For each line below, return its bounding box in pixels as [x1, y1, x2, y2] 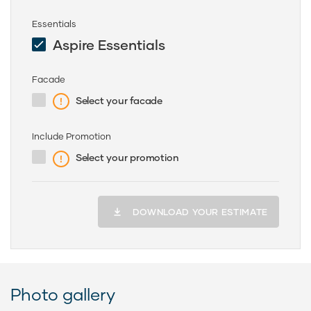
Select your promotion [75, 151, 179, 164]
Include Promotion [32, 131, 111, 142]
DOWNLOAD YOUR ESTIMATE [132, 205, 268, 217]
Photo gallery [10, 283, 115, 304]
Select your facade [75, 94, 163, 106]
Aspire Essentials [53, 35, 165, 53]
